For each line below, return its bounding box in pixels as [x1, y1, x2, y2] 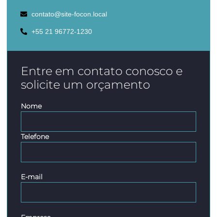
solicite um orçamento [21, 77, 150, 92]
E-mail [21, 172, 43, 182]
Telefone [21, 132, 49, 141]
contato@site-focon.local [31, 10, 107, 18]
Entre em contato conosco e [21, 64, 183, 78]
